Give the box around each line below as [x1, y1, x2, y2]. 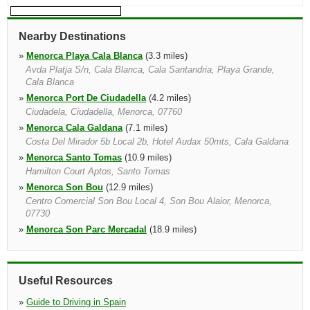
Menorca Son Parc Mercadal [26, 224, 147, 235]
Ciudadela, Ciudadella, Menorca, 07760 [26, 107, 182, 117]
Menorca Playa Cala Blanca [26, 51, 143, 61]
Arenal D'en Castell [26, 254, 107, 264]
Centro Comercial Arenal [26, 268, 123, 278]
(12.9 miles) [103, 182, 153, 192]
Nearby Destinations [19, 30, 126, 42]
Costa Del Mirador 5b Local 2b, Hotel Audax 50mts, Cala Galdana [26, 136, 289, 147]
